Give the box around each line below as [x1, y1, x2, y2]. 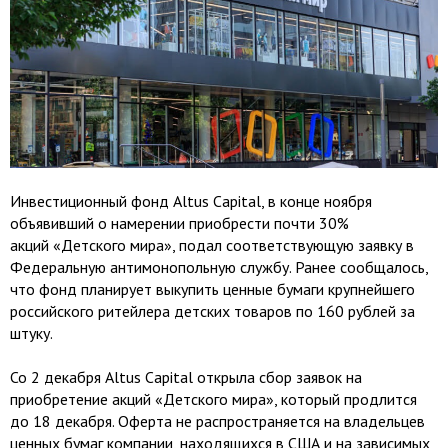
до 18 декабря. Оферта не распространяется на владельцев [10, 410, 425, 431]
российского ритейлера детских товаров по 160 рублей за [10, 300, 415, 321]
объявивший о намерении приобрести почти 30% [10, 212, 349, 233]
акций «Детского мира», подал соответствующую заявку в [10, 234, 414, 255]
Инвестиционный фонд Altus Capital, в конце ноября [10, 190, 372, 211]
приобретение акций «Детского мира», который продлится [10, 388, 417, 409]
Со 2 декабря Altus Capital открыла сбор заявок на [10, 366, 362, 387]
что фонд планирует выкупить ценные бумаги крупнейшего [10, 278, 415, 299]
